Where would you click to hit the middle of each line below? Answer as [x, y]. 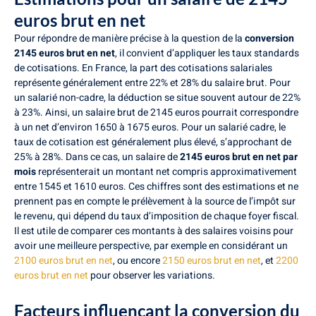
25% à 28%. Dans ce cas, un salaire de [97, 157]
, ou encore [138, 260]
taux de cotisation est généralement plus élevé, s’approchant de [153, 142]
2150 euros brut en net [212, 260]
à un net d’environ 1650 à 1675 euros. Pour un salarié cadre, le [150, 127]
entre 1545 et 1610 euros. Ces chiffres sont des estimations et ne [156, 186]
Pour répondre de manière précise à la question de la [129, 38]
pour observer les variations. [152, 275]
